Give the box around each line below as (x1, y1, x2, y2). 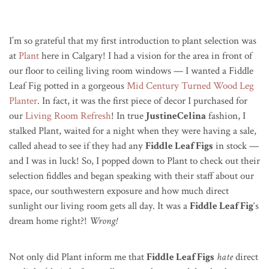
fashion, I (206, 109, 246, 123)
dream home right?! (9, 214, 89, 228)
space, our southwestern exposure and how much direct (9, 184, 229, 198)
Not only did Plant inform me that (9, 250, 147, 264)
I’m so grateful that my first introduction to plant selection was (9, 34, 256, 48)
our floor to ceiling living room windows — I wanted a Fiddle (9, 64, 253, 78)
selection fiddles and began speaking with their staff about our (9, 169, 254, 183)
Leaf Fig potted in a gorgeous (9, 79, 127, 93)
